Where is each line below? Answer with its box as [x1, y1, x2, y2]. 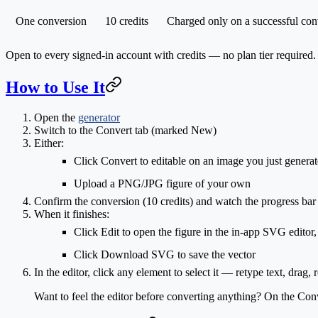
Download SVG [101, 248, 175, 261]
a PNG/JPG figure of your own [107, 177, 251, 190]
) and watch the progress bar [190, 194, 316, 207]
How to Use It [6, 77, 105, 97]
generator [78, 111, 120, 124]
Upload [74, 177, 107, 190]
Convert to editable [101, 154, 186, 167]
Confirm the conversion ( [34, 194, 146, 207]
